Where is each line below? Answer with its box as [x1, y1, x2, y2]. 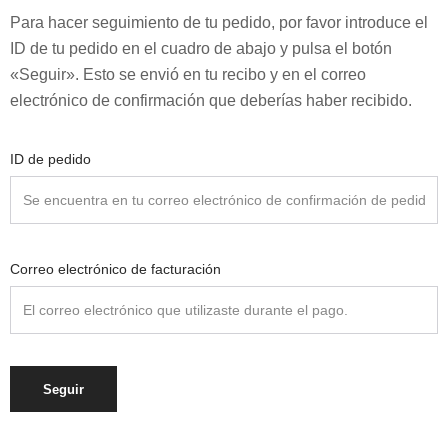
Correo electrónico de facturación [10, 261, 221, 277]
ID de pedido [10, 151, 91, 167]
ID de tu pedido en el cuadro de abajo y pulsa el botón [10, 40, 392, 57]
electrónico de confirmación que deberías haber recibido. [10, 92, 412, 109]
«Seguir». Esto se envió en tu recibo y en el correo [10, 66, 366, 83]
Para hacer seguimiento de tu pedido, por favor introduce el [10, 14, 428, 31]
